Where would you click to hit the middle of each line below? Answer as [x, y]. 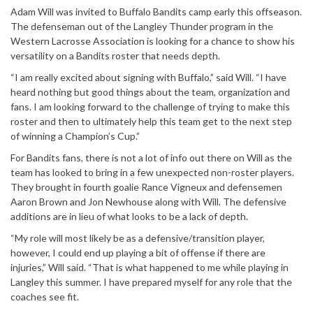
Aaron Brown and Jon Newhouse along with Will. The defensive [148, 201]
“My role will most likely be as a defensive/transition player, [138, 238]
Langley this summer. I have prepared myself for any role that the [151, 282]
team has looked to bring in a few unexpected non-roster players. [152, 172]
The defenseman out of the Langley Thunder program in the [142, 26]
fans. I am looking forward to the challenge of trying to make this [150, 106]
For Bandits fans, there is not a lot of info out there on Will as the [151, 157]
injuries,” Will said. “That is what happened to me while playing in [150, 267]
